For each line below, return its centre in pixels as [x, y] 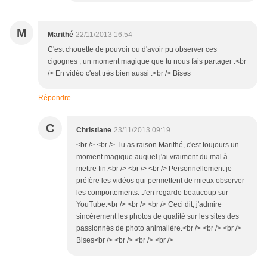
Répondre [55, 98]
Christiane [94, 130]
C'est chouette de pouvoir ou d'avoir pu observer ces [132, 50]
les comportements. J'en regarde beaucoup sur [152, 193]
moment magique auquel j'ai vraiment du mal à [152, 157]
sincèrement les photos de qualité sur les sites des [158, 217]
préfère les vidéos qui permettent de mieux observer [160, 181]
